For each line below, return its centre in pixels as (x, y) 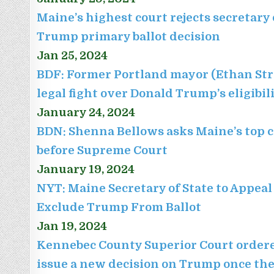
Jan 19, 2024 (72, 226)
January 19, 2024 (86, 169)
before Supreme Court (102, 150)
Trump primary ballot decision (129, 37)
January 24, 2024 (86, 113)
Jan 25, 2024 (72, 56)
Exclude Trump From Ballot (119, 207)
